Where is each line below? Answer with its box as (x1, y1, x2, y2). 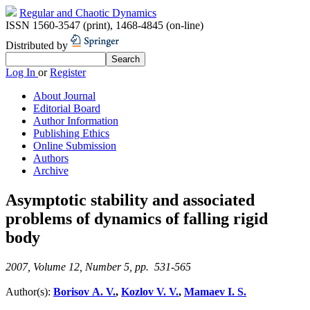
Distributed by (6, 39, 71, 51)
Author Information (33, 115, 118, 127)
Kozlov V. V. (121, 285, 179, 298)
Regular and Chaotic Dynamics (19, 7, 156, 19)
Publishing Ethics (33, 127, 109, 139)
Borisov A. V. (53, 285, 116, 298)
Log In (6, 66, 38, 78)
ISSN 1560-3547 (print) (6, 19, 110, 31)
